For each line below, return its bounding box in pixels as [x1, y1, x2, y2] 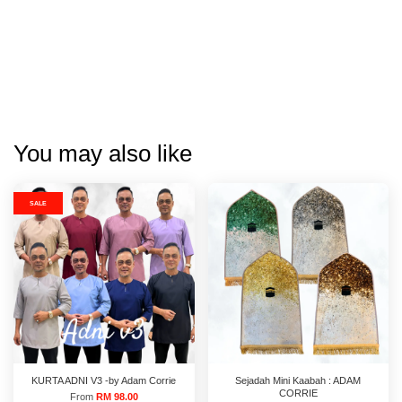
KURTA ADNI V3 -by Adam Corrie [31, 374, 177, 386]
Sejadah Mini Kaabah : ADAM [235, 374, 362, 386]
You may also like [13, 139, 192, 167]
